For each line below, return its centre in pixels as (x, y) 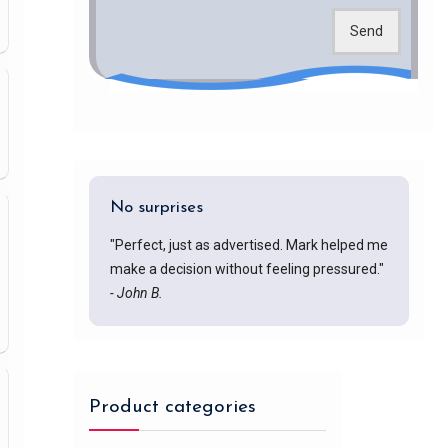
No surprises (156, 208)
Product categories (172, 408)
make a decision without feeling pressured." (246, 269)
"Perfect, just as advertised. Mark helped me (248, 245)
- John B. (136, 293)
